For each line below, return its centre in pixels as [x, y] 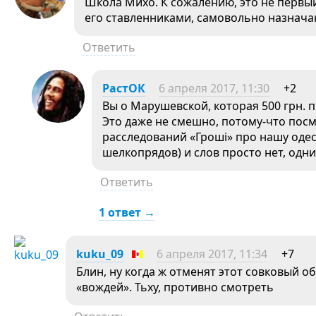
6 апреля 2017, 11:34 [212, 254]
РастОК [124, 88]
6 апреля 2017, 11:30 [214, 88]
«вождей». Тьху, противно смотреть [175, 287]
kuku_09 [100, 254]
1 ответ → [127, 212]
